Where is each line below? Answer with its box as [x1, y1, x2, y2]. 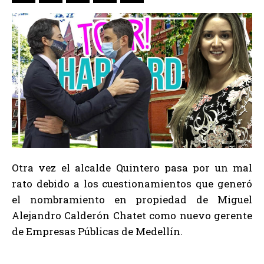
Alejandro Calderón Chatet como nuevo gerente [12, 209, 252, 223]
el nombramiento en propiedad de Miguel [12, 193, 252, 207]
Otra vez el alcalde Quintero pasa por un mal [12, 161, 252, 175]
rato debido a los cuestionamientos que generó [12, 177, 252, 191]
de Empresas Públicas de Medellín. [12, 225, 183, 239]
